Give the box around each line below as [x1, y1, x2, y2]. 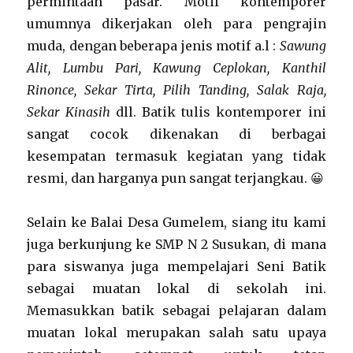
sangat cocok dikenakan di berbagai [27, 126, 326, 142]
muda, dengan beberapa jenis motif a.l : [27, 38, 280, 54]
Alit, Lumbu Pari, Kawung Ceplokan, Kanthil [27, 60, 326, 76]
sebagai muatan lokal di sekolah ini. [27, 281, 326, 296]
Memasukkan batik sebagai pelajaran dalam [27, 303, 326, 318]
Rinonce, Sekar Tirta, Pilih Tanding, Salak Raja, [27, 82, 326, 98]
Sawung [279, 38, 326, 54]
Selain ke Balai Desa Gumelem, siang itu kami [27, 214, 326, 230]
